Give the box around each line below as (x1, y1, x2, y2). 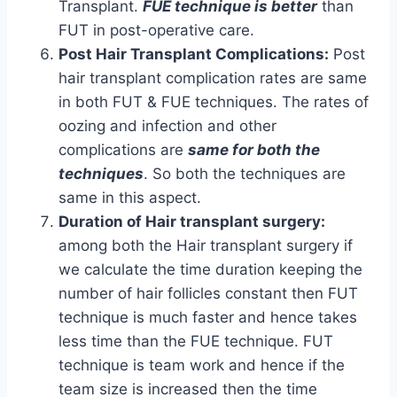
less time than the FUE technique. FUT (58, 332, 333, 350)
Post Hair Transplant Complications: (58, 45, 329, 63)
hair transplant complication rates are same (58, 69, 367, 87)
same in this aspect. (58, 189, 201, 206)
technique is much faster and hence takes (58, 308, 357, 326)
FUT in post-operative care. (58, 21, 254, 39)
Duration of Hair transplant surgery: (58, 213, 325, 230)
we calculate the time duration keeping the (58, 261, 362, 278)
